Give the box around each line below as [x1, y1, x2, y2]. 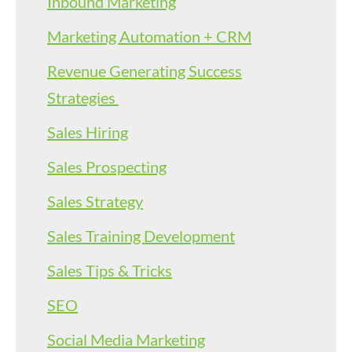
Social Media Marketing [47, 329, 205, 349]
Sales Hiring [47, 122, 128, 141]
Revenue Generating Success [47, 60, 242, 80]
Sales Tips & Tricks [47, 260, 172, 280]
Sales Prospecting [47, 156, 167, 176]
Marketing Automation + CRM [47, 26, 251, 46]
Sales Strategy [47, 191, 143, 211]
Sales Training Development [47, 225, 235, 245]
